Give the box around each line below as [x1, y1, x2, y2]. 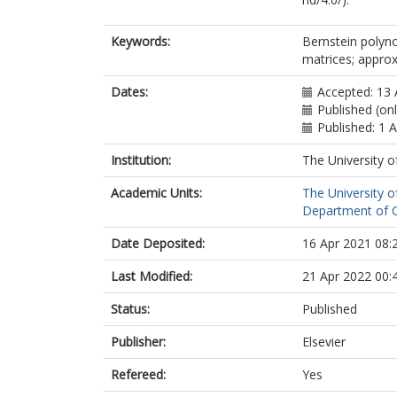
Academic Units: [111, 184, 202, 201]
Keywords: [111, 33, 170, 50]
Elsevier [302, 333, 346, 350]
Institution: [111, 152, 171, 168]
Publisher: [111, 333, 166, 350]
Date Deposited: [111, 235, 205, 252]
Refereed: [111, 366, 166, 383]
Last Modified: [111, 268, 192, 284]
